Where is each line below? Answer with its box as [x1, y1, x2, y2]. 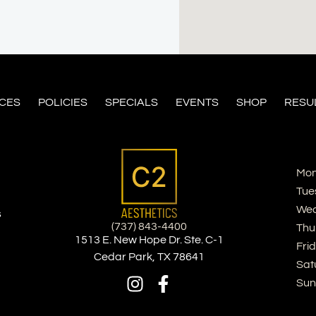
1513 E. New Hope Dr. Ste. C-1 [75, 233, 224, 245]
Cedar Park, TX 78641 [94, 250, 205, 262]
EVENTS [175, 97, 219, 109]
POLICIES [37, 97, 87, 109]
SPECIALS [104, 97, 158, 109]
